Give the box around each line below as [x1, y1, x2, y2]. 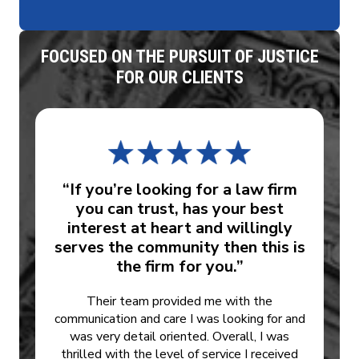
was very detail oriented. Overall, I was [70, 328, 289, 346]
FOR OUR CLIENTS [115, 67, 244, 88]
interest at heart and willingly [67, 217, 292, 240]
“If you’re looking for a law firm [62, 179, 297, 201]
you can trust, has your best [75, 198, 284, 220]
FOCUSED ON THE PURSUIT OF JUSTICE [40, 46, 319, 67]
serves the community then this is [54, 236, 305, 259]
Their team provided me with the [87, 292, 272, 311]
